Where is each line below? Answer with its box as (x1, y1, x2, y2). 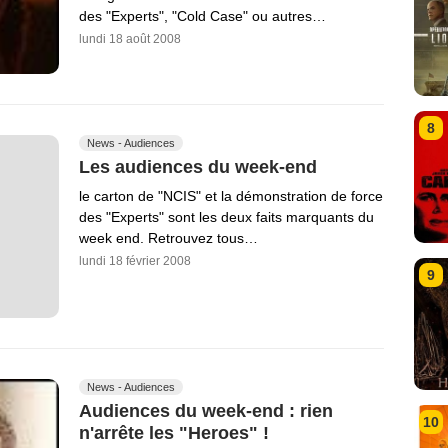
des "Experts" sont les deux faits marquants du (79, 209, 374, 226)
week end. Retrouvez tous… (79, 230, 258, 247)
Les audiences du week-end (79, 157, 317, 178)
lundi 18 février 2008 (79, 254, 191, 269)
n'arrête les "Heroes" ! (79, 422, 269, 443)
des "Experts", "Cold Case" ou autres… (79, 8, 326, 25)
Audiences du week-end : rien (79, 401, 333, 422)
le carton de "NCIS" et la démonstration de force (79, 188, 383, 205)
